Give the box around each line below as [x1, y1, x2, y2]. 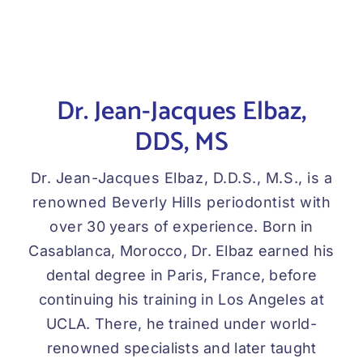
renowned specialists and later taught [46, 340, 317, 357]
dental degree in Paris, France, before [45, 267, 318, 284]
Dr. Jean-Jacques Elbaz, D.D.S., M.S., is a [30, 169, 333, 187]
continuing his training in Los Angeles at [38, 291, 325, 309]
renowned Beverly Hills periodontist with [32, 194, 331, 211]
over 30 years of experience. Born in [49, 218, 314, 236]
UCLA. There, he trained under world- [46, 315, 317, 333]
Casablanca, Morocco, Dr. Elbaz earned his [28, 242, 335, 260]
